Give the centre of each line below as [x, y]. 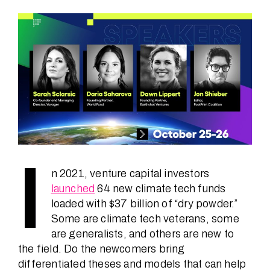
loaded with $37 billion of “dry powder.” [144, 204]
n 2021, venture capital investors [130, 174]
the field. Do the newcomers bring [102, 249]
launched [73, 189]
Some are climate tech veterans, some [145, 219]
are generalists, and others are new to [143, 234]
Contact [42, 205]
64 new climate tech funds [160, 189]
